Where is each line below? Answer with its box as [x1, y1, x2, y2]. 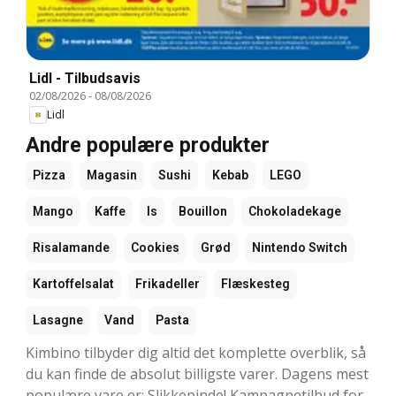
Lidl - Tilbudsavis [29, 69, 141, 87]
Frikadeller [135, 276, 200, 291]
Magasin [87, 167, 137, 182]
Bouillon [179, 203, 227, 218]
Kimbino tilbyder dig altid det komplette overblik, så [26, 342, 366, 362]
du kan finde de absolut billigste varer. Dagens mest [26, 363, 369, 384]
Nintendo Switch [252, 240, 347, 255]
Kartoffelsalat [33, 276, 114, 291]
